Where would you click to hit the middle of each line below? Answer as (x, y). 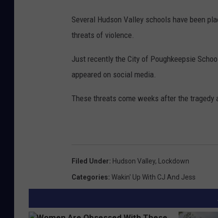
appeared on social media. (114, 74)
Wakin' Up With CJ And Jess (154, 177)
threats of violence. (103, 35)
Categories (90, 177)
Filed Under (90, 161)
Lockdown (174, 161)
